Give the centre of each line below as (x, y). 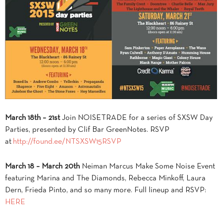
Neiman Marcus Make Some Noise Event (147, 167)
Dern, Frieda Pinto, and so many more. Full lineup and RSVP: (106, 191)
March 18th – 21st (32, 118)
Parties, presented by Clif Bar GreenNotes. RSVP (87, 130)
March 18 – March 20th (42, 167)
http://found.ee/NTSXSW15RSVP (67, 142)
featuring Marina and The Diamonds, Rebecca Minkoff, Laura (105, 179)
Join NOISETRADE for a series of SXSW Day (136, 118)
